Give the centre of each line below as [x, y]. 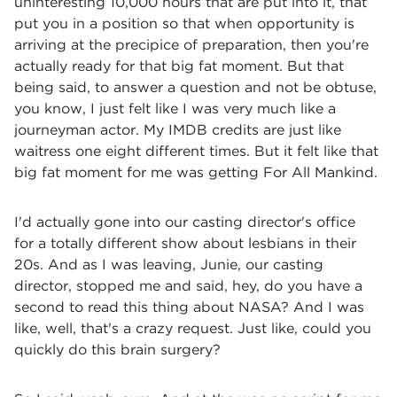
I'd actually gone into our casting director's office [185, 222]
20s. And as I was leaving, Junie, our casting [169, 265]
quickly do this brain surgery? [117, 350]
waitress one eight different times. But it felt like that [196, 151]
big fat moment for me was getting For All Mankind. [196, 172]
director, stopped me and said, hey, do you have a [188, 286]
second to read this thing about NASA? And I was [189, 307]
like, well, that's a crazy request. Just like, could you [193, 328]
